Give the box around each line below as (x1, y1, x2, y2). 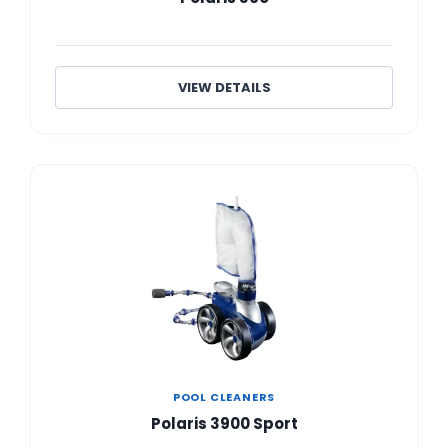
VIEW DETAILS (177, 77, 271, 97)
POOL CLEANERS (172, 388, 276, 405)
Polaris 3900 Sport (150, 412, 298, 434)
